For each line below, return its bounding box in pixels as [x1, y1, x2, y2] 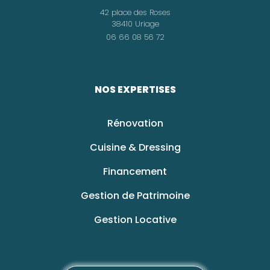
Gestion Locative [93, 213, 177, 227]
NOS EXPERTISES [94, 83, 176, 96]
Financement [103, 165, 167, 178]
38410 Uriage [111, 19, 159, 29]
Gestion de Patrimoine [80, 189, 190, 202]
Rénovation [107, 116, 163, 130]
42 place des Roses [99, 7, 171, 17]
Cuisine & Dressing [89, 140, 181, 154]
